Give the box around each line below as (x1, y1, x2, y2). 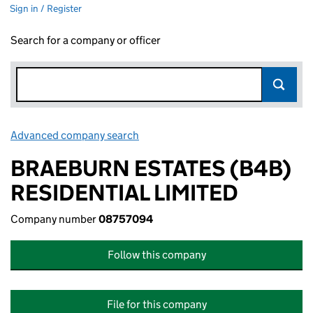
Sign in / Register (10, 2, 82, 15)
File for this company (106, 298, 207, 311)
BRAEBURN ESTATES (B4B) (10, 154, 291, 182)
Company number (10, 212, 99, 226)
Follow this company (107, 248, 206, 261)
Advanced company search (10, 129, 139, 142)
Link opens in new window (141, 129, 265, 142)
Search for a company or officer (10, 34, 161, 47)
